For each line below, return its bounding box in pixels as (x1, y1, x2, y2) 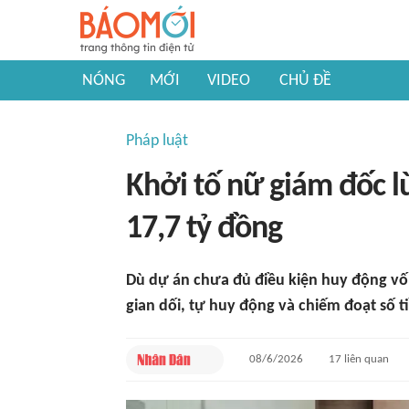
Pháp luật (126, 132, 188, 150)
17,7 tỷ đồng (126, 213, 282, 246)
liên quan (341, 353, 389, 365)
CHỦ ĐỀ (279, 72, 331, 89)
